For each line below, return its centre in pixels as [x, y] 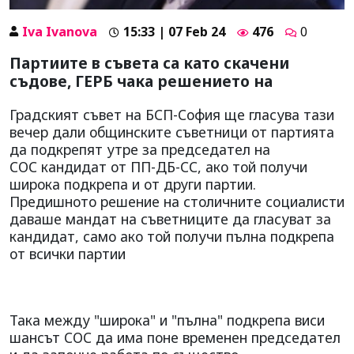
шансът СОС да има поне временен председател [175, 337]
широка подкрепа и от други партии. [133, 184]
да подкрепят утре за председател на [140, 149]
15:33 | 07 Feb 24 [174, 31]
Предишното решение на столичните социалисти [177, 201]
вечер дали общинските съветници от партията [172, 132]
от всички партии [68, 253]
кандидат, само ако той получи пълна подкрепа [172, 236]
